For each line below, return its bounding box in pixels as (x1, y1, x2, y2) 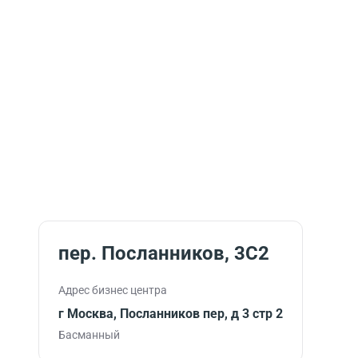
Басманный (58, 328, 120, 341)
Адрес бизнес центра (58, 284, 167, 296)
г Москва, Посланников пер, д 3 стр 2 (58, 306, 283, 321)
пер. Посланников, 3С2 (58, 242, 269, 265)
